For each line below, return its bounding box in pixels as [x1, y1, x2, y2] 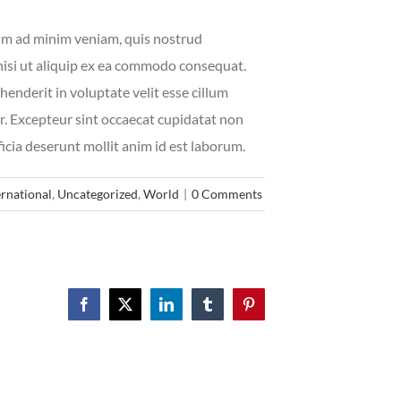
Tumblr [206, 303, 248, 318]
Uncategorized [56, 185, 138, 201]
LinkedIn [165, 303, 218, 318]
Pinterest [247, 303, 296, 318]
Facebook [82, 303, 139, 318]
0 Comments [191, 185, 262, 201]
